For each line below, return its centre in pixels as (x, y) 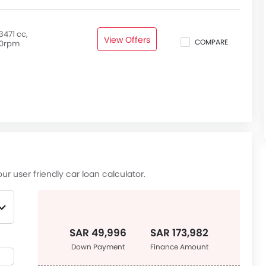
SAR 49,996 (98, 233)
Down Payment (98, 247)
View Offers (127, 40)
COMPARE (211, 42)
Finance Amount (179, 247)
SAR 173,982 (179, 233)
